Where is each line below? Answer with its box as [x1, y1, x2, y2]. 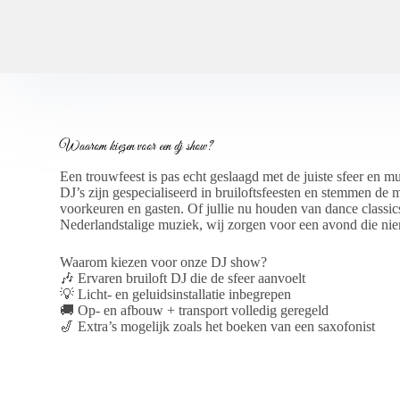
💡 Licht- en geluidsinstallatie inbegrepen [60, 286, 292, 302]
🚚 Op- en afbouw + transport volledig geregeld [60, 302, 329, 318]
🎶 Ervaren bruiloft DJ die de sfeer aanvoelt [60, 270, 306, 286]
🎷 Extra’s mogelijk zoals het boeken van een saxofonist [60, 318, 376, 334]
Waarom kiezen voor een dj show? [60, 135, 213, 155]
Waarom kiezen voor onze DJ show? [60, 254, 268, 270]
